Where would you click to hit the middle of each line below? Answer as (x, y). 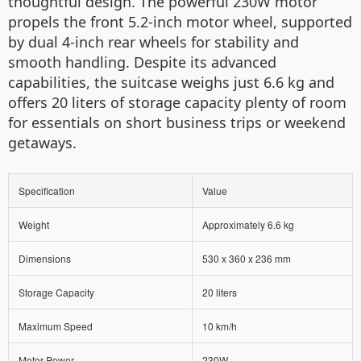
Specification (47, 191)
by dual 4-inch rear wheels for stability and (154, 42)
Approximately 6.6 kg (248, 225)
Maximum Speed (56, 326)
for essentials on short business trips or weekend (177, 123)
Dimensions (45, 259)
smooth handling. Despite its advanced (142, 62)
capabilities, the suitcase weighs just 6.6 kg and (171, 83)
